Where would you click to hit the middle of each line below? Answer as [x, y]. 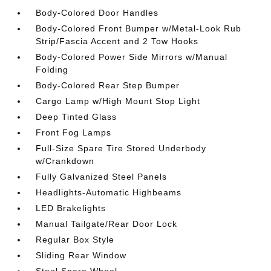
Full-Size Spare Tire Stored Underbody [121, 148]
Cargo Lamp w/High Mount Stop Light [118, 101]
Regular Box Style [75, 240]
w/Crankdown [65, 161]
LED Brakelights [71, 208]
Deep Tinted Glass [77, 117]
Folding [52, 70]
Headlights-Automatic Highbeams [109, 192]
